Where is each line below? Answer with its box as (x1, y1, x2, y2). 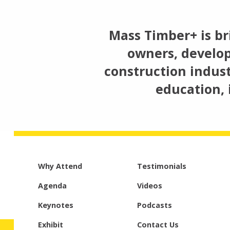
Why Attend (37, 161, 82, 171)
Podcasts (137, 200, 172, 210)
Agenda (37, 180, 67, 190)
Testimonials (137, 161, 186, 171)
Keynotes (37, 200, 73, 210)
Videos (137, 180, 162, 190)
